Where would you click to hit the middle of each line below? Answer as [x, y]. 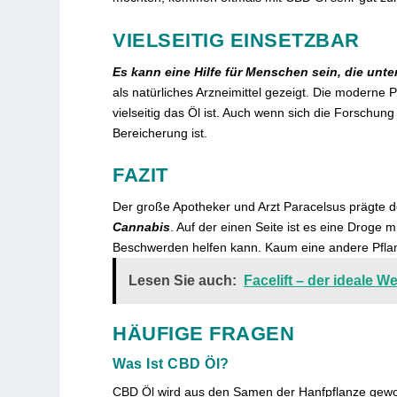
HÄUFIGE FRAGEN [204, 333]
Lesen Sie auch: [183, 280]
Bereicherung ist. [160, 132]
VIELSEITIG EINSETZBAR [236, 40]
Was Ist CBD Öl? [171, 363]
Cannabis [142, 226]
